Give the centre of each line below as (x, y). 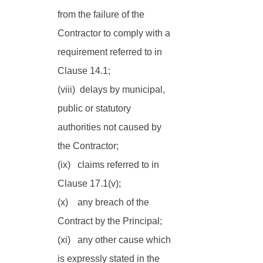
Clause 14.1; (84, 71)
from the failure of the (102, 14)
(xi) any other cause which (115, 240)
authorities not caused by (111, 127)
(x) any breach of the (104, 202)
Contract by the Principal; (111, 221)
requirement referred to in (111, 52)
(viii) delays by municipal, (112, 90)
